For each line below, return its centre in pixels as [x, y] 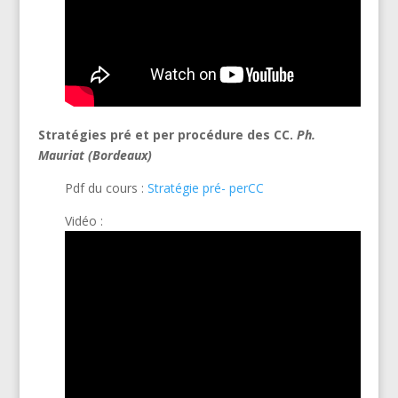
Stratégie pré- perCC [205, 187]
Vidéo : [84, 220]
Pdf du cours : [106, 187]
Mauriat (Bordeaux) [95, 155]
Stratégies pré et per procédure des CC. [167, 134]
